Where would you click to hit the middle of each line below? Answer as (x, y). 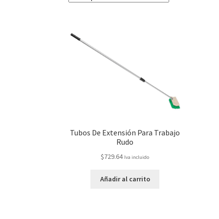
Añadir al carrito (125, 179)
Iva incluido (137, 157)
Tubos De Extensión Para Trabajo (125, 132)
